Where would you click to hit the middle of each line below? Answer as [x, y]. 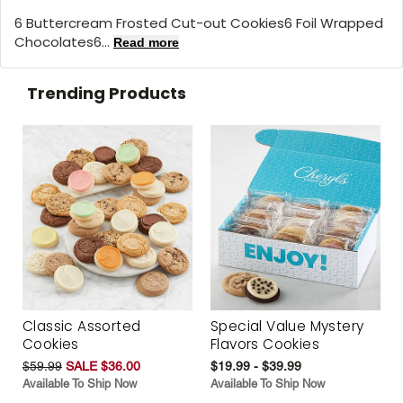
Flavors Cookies [265, 345]
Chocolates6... [64, 41]
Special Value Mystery [287, 327]
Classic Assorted [82, 327]
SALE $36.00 [103, 367]
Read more [146, 42]
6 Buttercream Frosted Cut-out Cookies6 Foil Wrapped [199, 22]
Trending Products [107, 93]
